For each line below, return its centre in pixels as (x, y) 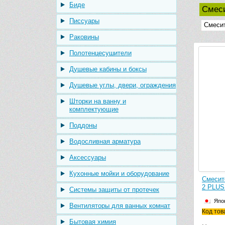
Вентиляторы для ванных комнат (120, 206)
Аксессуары (88, 157)
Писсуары (84, 21)
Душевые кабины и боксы (108, 69)
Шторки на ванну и (98, 101)
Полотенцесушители (100, 53)
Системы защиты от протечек (114, 190)
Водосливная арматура (105, 141)
